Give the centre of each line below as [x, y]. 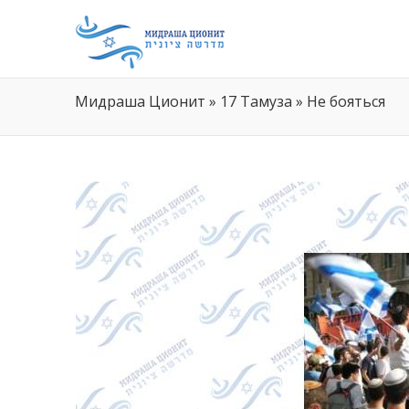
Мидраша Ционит [140, 101]
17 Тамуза [256, 101]
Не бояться [346, 101]
